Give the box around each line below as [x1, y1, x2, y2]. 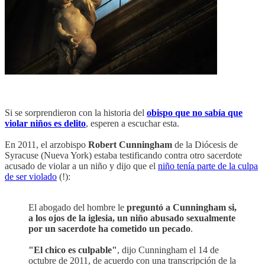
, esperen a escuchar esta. [86, 118, 179, 128]
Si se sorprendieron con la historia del [5, 108, 147, 118]
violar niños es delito [5, 118, 86, 128]
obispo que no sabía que [147, 108, 243, 118]
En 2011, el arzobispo [5, 140, 88, 150]
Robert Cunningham [88, 140, 172, 150]
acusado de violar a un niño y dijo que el [5, 161, 158, 171]
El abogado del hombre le [28, 202, 127, 212]
